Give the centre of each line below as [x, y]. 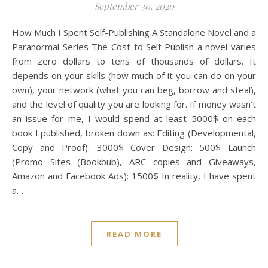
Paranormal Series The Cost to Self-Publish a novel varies [134, 47]
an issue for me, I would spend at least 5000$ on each [134, 119]
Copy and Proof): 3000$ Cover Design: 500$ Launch [134, 147]
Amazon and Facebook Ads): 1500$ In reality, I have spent [134, 176]
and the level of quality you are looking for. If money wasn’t [134, 104]
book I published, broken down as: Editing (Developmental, [134, 133]
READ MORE [134, 234]
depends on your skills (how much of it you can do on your [134, 76]
